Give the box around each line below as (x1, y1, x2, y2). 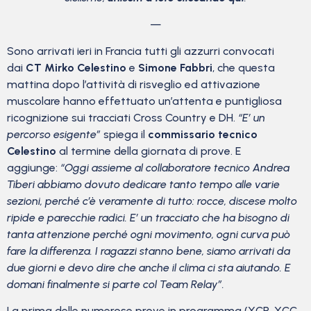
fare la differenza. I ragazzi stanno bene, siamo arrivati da (7, 244, 290, 258)
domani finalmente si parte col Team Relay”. (7, 277, 224, 291)
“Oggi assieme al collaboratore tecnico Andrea (60, 160, 289, 174)
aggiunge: (7, 160, 60, 174)
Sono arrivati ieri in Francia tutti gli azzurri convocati (7, 44, 274, 58)
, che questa (212, 60, 275, 74)
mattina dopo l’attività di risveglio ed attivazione (7, 77, 260, 91)
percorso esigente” (7, 127, 101, 141)
